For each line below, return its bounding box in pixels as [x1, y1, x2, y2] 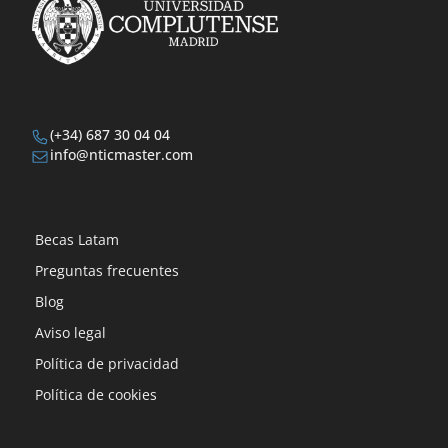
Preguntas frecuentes [35, 261, 179, 281]
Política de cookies [35, 385, 157, 405]
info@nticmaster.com [50, 145, 193, 165]
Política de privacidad [35, 354, 179, 374]
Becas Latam [35, 230, 119, 250]
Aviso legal [35, 323, 106, 343]
